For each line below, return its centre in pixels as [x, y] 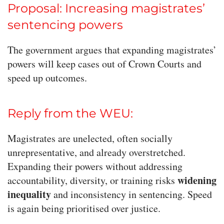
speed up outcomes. [47, 78]
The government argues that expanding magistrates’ [112, 50]
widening [197, 180]
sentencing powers [65, 25]
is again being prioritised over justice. [84, 208]
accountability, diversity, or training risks [92, 180]
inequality [29, 194]
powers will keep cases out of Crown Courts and [104, 64]
